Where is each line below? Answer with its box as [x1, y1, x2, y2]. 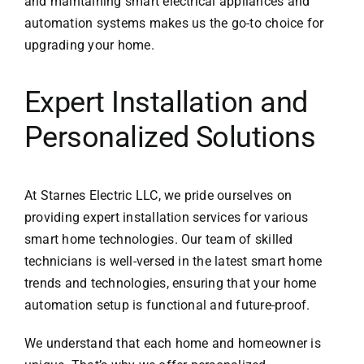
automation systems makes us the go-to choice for [24, 15, 324, 32]
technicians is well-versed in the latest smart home [24, 253, 323, 270]
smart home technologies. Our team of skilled [24, 232, 293, 248]
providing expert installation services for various [24, 210, 308, 226]
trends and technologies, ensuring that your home [24, 275, 317, 292]
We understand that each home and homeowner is [24, 336, 321, 352]
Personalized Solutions [24, 120, 316, 155]
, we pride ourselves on [158, 188, 292, 204]
